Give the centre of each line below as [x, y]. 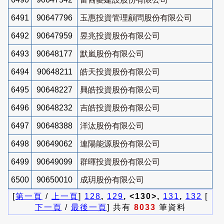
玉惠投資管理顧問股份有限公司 [136, 17]
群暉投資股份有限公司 [120, 161]
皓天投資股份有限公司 [120, 71]
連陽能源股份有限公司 [120, 143]
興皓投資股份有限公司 [120, 89]
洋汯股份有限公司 [112, 125]
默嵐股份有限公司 [112, 53]
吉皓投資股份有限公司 [120, 107]
